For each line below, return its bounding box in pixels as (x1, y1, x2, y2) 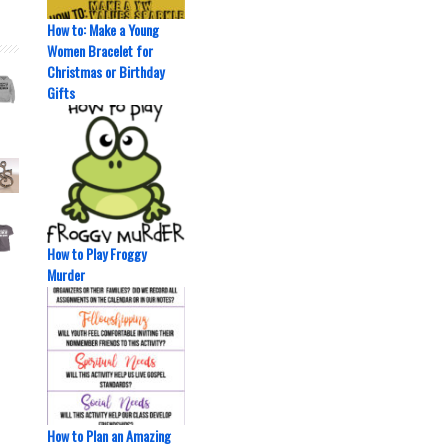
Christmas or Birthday (47, 61, 164, 82)
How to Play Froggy (47, 243, 146, 264)
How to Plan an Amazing (47, 425, 171, 446)
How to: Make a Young (47, 19, 159, 40)
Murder (47, 264, 85, 285)
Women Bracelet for (47, 40, 153, 61)
